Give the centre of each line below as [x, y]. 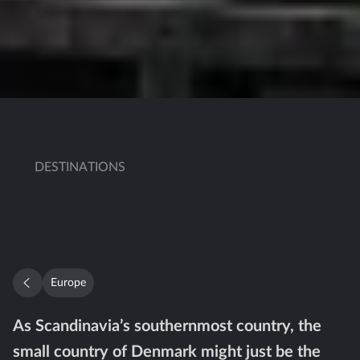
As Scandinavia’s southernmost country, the [167, 326]
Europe [68, 282]
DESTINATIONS [80, 167]
